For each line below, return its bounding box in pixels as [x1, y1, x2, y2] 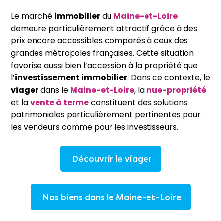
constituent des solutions [91, 97, 187, 108]
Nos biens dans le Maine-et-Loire [42, 192, 182, 202]
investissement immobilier [15, 72, 127, 83]
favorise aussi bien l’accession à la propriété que [11, 60, 198, 71]
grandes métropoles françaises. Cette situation [11, 47, 194, 59]
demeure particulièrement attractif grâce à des [11, 23, 197, 34]
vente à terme [30, 97, 89, 108]
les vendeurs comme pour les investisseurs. [11, 121, 178, 133]
